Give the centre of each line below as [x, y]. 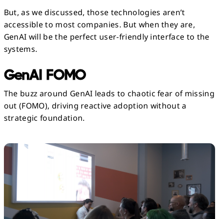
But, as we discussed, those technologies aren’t [94, 12]
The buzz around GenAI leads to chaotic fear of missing [109, 94]
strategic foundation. [45, 118]
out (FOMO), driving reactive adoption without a [95, 106]
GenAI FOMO [45, 75]
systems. [21, 49]
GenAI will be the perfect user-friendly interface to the [107, 36]
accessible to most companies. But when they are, [99, 24]
